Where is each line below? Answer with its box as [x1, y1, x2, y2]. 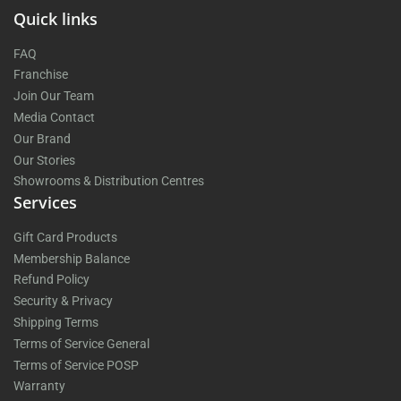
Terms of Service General [13, 336, 149, 351]
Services [13, 192, 77, 214]
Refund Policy [13, 272, 90, 287]
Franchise [13, 67, 68, 82]
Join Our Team [13, 89, 94, 104]
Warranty [13, 379, 65, 394]
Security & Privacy [13, 294, 113, 309]
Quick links [13, 8, 98, 30]
